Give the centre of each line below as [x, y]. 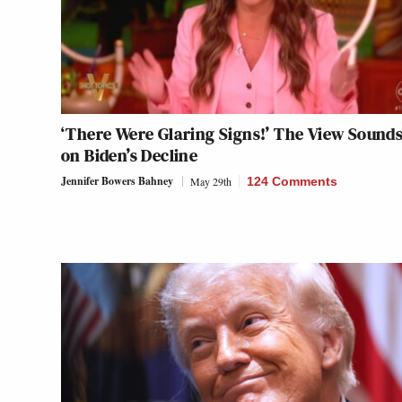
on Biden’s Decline [130, 155]
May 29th [211, 181]
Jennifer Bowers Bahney [117, 180]
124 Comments [292, 181]
